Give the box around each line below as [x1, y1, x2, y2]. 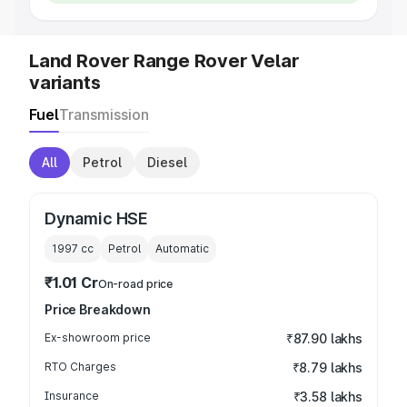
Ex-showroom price [45, 331, 151, 344]
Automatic [155, 242, 209, 255]
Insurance [45, 389, 99, 402]
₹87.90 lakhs [285, 331, 362, 346]
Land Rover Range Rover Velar [29, 50, 299, 72]
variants [29, 72, 101, 94]
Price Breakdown [45, 302, 151, 317]
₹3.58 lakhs [293, 389, 362, 404]
